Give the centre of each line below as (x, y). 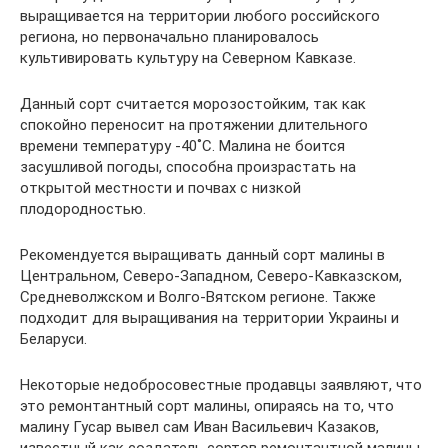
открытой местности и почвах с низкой (160, 188)
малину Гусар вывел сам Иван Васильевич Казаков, (199, 427)
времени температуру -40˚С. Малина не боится (182, 146)
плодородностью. (83, 209)
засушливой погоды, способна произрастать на (188, 167)
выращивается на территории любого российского (200, 16)
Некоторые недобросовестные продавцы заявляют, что (221, 385)
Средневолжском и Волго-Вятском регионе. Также (198, 297)
